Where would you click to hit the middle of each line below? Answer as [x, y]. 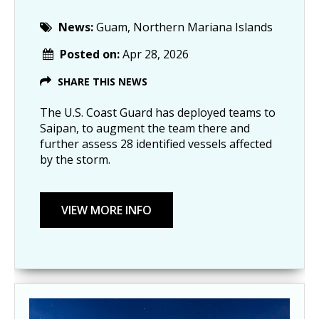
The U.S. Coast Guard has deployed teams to [158, 113]
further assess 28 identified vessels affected [156, 144]
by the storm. [75, 160]
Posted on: [91, 54]
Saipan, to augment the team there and [145, 129]
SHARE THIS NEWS [103, 82]
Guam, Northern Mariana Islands [184, 27]
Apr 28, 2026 [156, 54]
